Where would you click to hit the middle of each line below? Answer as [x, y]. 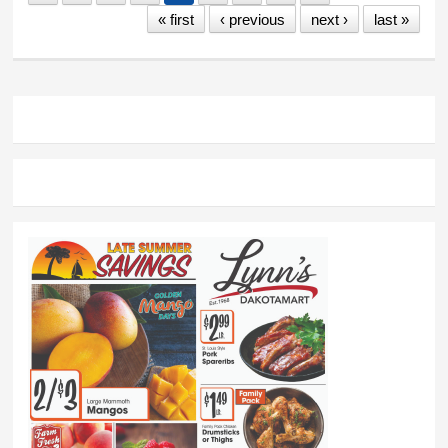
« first [175, 19]
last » [391, 19]
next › [329, 19]
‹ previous [252, 19]
